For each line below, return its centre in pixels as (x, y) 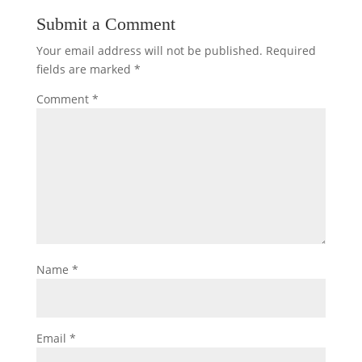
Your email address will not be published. (149, 51)
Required (290, 51)
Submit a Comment (105, 24)
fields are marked (85, 69)
